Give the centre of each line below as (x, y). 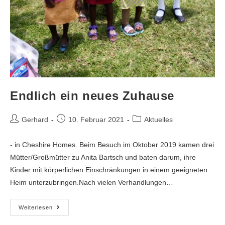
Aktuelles (158, 119)
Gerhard (35, 119)
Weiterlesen (36, 207)
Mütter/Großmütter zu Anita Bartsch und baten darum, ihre (103, 157)
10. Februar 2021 (96, 119)
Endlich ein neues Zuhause (92, 95)
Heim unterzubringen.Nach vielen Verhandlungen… (92, 182)
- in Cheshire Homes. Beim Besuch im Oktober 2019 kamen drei (112, 144)
